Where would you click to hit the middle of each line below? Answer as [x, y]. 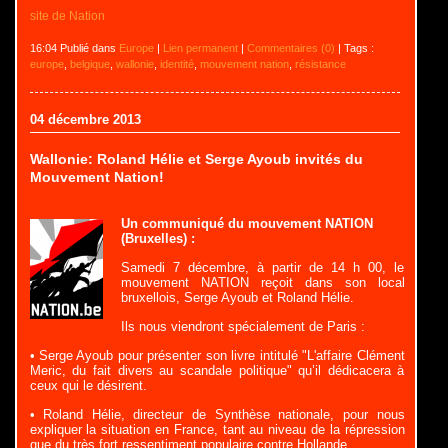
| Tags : [354, 48]
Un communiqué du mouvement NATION [246, 224]
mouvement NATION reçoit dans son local [262, 283]
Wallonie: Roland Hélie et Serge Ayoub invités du [196, 160]
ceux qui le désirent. [88, 386]
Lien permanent [200, 48]
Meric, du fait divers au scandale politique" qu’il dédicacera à [217, 371]
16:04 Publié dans [74, 48]
